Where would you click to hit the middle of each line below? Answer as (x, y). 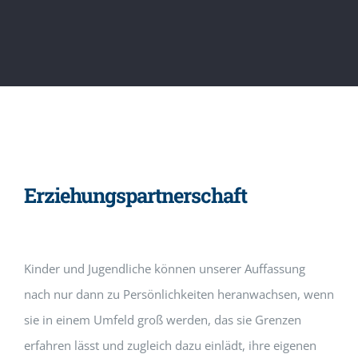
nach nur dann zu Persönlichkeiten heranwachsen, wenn (179, 294)
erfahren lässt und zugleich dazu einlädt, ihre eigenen (170, 345)
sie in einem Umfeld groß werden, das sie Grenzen (162, 320)
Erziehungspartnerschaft (135, 195)
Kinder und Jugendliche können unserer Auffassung (164, 268)
